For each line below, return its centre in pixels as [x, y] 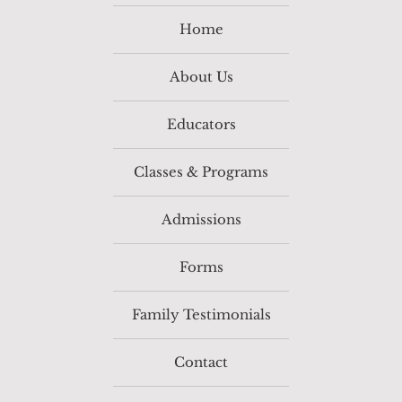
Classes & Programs [201, 172]
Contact [201, 363]
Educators [201, 125]
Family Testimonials [201, 315]
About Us [201, 77]
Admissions [201, 220]
